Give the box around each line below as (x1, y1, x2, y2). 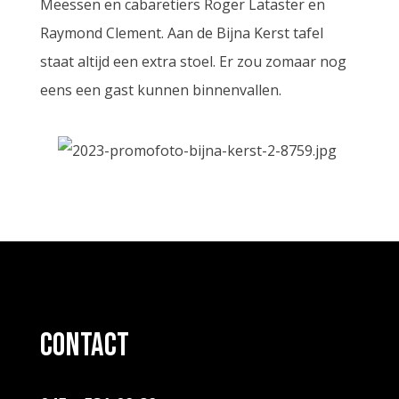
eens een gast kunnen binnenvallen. (39, 80, 281, 100)
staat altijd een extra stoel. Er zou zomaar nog (39, 52, 346, 71)
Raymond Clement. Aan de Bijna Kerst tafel (39, 23, 323, 43)
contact (39, 327, 130, 365)
